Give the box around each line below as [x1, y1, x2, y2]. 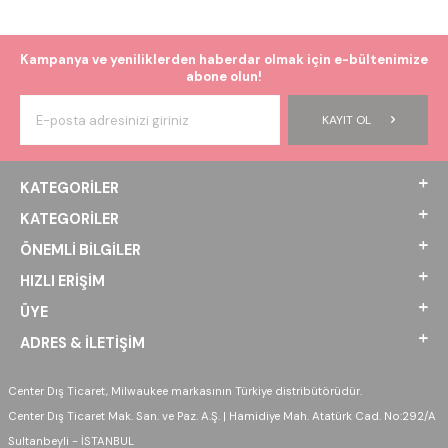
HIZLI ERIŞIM [20, 271, 105, 292]
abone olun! [186, 68, 262, 86]
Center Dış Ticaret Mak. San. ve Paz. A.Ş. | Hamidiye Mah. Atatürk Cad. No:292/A [8, 409, 436, 425]
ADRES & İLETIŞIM [20, 333, 145, 354]
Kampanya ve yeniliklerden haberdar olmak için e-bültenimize [20, 51, 428, 69]
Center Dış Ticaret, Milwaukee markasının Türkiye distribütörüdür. [8, 384, 362, 400]
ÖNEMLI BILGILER [20, 240, 141, 261]
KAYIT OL [321, 112, 371, 129]
